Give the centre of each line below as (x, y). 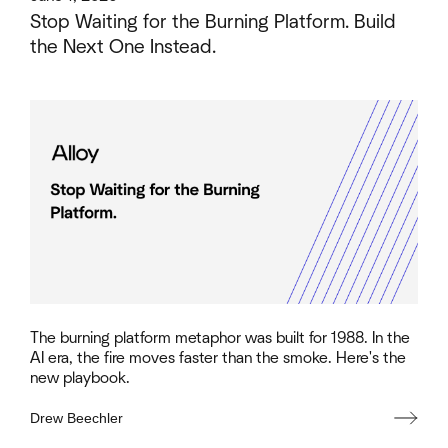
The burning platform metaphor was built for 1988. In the (220, 337)
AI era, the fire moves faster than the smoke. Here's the (218, 357)
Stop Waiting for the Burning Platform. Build (213, 22)
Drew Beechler (76, 417)
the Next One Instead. (123, 47)
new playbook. (80, 377)
